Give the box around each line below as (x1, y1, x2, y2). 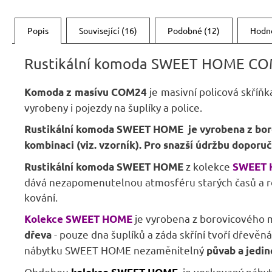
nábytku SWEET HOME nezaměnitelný (24, 243, 206, 257)
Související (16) (79, 24, 137, 36)
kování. (24, 191, 58, 204)
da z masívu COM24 (52, 86, 147, 99)
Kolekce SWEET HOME (24, 212, 132, 226)
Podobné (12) (168, 24, 220, 36)
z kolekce (183, 160, 233, 173)
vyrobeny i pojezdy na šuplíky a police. (24, 101, 205, 114)
